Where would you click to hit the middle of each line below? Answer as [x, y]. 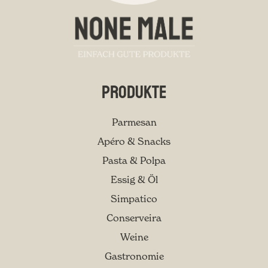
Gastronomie [134, 256]
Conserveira [134, 218]
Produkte [134, 92]
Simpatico [134, 199]
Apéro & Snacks [134, 141]
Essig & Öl [134, 179]
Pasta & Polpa [134, 160]
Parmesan [134, 122]
